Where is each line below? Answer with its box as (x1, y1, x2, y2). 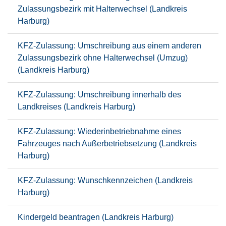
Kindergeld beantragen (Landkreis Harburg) (18, 213, 174, 221)
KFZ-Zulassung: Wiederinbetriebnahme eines (18, 127, 181, 136)
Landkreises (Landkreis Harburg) (18, 102, 135, 111)
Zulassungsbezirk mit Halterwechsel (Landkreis (18, 5, 187, 13)
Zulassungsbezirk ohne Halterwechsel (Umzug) (18, 53, 188, 62)
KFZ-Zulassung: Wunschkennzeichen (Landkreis (18, 176, 193, 185)
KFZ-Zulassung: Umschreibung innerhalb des (18, 90, 181, 99)
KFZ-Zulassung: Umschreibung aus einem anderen (18, 41, 201, 50)
